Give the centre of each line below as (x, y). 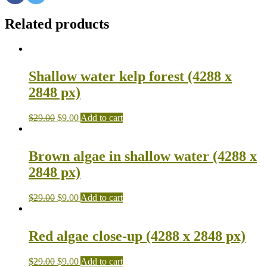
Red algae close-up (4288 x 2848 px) (137, 236)
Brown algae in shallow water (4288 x (143, 156)
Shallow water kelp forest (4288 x (130, 77)
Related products (57, 24)
